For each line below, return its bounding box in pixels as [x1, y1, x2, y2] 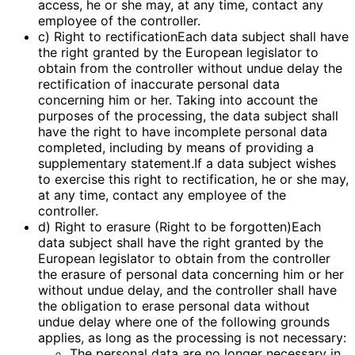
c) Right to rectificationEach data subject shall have [38, 29, 349, 45]
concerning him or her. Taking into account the [38, 92, 318, 109]
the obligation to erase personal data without [38, 298, 310, 315]
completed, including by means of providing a [38, 139, 314, 156]
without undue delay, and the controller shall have [38, 282, 337, 299]
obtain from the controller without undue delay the [38, 60, 342, 77]
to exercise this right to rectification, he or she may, [38, 171, 349, 188]
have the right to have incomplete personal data [38, 124, 327, 140]
